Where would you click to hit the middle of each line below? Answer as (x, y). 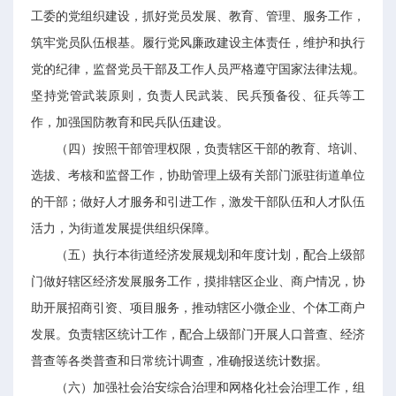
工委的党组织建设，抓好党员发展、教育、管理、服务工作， (198, 16)
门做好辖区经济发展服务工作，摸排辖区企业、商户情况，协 (198, 282)
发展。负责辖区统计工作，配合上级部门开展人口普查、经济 (198, 335)
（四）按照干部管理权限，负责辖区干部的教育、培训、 (210, 149)
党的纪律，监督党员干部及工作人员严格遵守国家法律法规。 (198, 69)
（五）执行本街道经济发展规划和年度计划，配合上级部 (210, 255)
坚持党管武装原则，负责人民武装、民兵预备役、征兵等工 (198, 96)
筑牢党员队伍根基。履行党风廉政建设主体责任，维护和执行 (198, 43)
